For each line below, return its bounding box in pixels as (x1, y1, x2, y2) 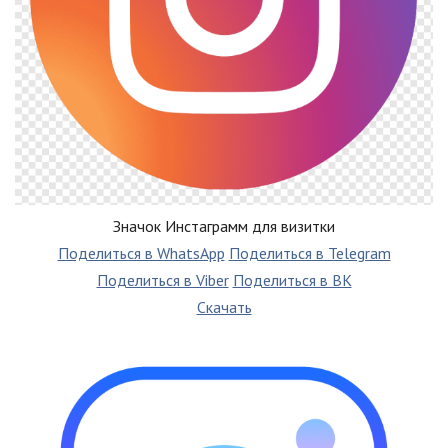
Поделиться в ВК (232, 269, 352, 290)
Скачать (196, 296, 252, 317)
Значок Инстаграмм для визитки (113, 215, 335, 236)
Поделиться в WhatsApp (57, 242, 225, 263)
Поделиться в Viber (96, 269, 229, 290)
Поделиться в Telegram (228, 242, 391, 263)
